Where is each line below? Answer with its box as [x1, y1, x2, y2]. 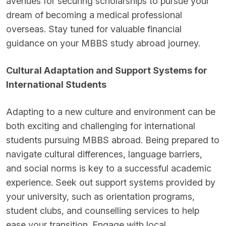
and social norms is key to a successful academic [6, 163, 211, 174]
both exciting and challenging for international [6, 121, 195, 131]
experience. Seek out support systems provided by [6, 177, 215, 188]
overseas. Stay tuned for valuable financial [6, 24, 182, 34]
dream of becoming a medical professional [6, 10, 182, 20]
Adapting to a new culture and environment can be [6, 106, 215, 117]
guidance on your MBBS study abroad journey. [6, 38, 200, 48]
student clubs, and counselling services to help [6, 205, 199, 216]
